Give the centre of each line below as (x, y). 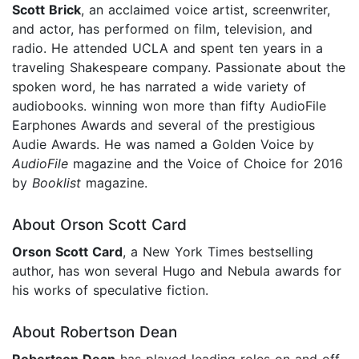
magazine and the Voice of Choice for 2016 (206, 164)
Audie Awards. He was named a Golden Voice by (163, 145)
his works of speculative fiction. (110, 290)
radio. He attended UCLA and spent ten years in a (167, 48)
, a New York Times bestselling (218, 252)
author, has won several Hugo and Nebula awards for (177, 271)
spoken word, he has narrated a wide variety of (159, 87)
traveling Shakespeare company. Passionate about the (179, 68)
